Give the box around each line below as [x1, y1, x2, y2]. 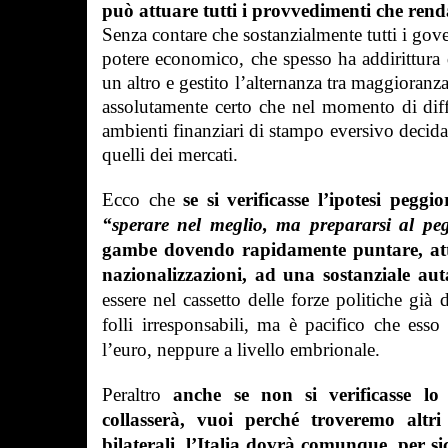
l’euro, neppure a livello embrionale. [102, 339, 380, 360]
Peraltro [102, 384, 174, 405]
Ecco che [102, 189, 184, 210]
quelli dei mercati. [102, 144, 238, 165]
